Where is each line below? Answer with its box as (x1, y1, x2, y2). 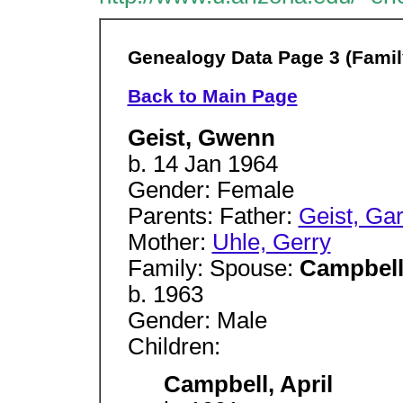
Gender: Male (127, 307, 267, 333)
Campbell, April (163, 372, 333, 398)
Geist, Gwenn (127, 124, 275, 150)
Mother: (127, 228, 212, 255)
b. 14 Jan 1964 (127, 150, 278, 176)
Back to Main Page (127, 85, 298, 108)
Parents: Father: (127, 202, 299, 228)
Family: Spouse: (127, 255, 300, 281)
